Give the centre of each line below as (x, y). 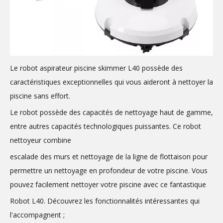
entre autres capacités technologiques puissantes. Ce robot (106, 126)
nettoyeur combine (41, 140)
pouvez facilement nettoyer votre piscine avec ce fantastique (108, 184)
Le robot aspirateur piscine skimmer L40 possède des (96, 68)
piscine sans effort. (40, 96)
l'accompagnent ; (37, 215)
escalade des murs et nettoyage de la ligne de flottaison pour (109, 156)
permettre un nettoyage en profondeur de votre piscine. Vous (109, 170)
